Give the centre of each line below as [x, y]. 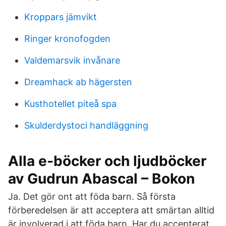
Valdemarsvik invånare [72, 60]
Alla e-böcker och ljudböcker [107, 161]
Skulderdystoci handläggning [86, 125]
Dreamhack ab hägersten [78, 82]
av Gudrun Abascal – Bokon [101, 179]
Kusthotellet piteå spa [70, 104]
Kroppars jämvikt [61, 17]
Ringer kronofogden [67, 39]
